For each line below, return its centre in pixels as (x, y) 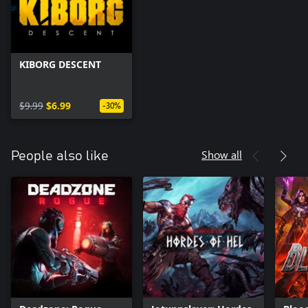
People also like (60, 156)
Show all (222, 154)
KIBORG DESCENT (60, 64)
